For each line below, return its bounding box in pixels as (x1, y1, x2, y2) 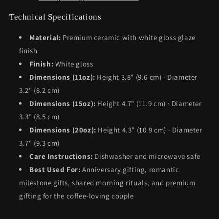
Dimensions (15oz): (29, 99, 96, 108)
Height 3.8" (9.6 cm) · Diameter (95, 72, 198, 82)
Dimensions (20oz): (29, 125, 96, 134)
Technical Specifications (9, 12, 102, 22)
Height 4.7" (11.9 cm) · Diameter (95, 99, 202, 108)
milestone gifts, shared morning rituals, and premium (19, 178, 196, 187)
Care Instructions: (29, 152, 93, 161)
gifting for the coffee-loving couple (19, 191, 134, 200)
